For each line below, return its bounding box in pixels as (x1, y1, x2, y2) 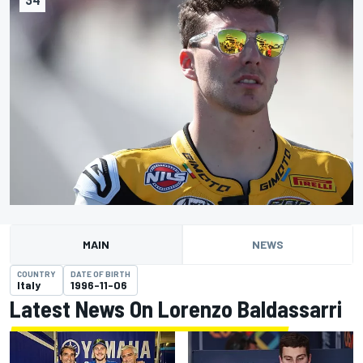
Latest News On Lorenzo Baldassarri (10, 295, 342, 323)
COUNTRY (17, 269, 56, 280)
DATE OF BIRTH (70, 269, 130, 280)
